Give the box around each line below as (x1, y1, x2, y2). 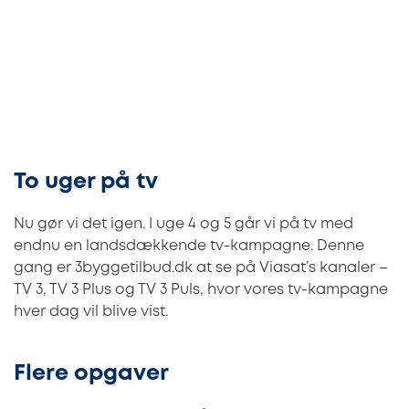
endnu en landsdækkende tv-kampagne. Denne (14, 239, 364, 254)
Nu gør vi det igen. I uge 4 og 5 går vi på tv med (14, 217, 353, 232)
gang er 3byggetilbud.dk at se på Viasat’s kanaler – (14, 261, 388, 276)
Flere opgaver (14, 364, 169, 384)
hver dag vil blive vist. (14, 305, 168, 320)
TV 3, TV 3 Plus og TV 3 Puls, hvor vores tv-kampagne (14, 283, 388, 298)
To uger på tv (14, 172, 158, 192)
